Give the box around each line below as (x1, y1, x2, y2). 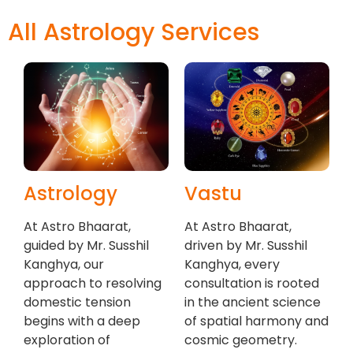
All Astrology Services (8, 16, 259, 50)
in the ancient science (184, 293, 321, 312)
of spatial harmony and (184, 312, 329, 331)
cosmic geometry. (184, 331, 297, 350)
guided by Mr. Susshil (24, 236, 149, 255)
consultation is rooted (184, 274, 319, 293)
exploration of (24, 331, 110, 350)
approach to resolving (24, 274, 162, 293)
